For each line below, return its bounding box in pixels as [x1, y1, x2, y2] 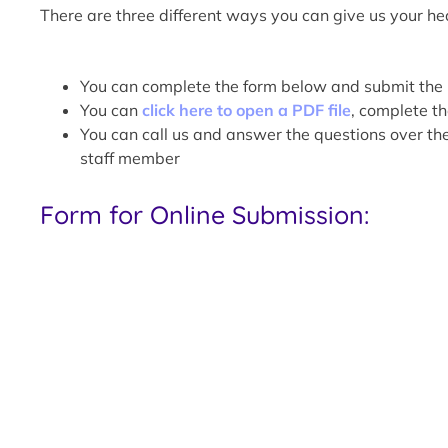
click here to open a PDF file [142, 99, 351, 120]
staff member [80, 147, 180, 168]
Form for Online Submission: [40, 198, 369, 230]
